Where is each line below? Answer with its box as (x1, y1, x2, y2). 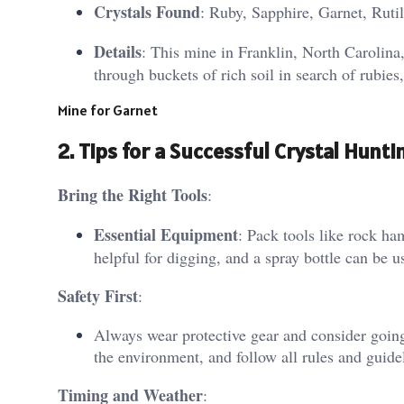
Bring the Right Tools (58, 183, 207, 207)
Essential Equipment (94, 223, 238, 247)
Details (94, 40, 142, 64)
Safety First (58, 284, 138, 308)
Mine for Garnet (58, 101, 158, 120)
